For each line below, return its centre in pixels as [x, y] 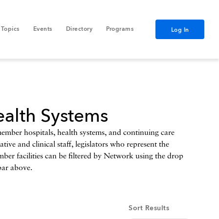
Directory [79, 29]
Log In [180, 30]
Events [43, 29]
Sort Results [149, 208]
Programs [120, 29]
